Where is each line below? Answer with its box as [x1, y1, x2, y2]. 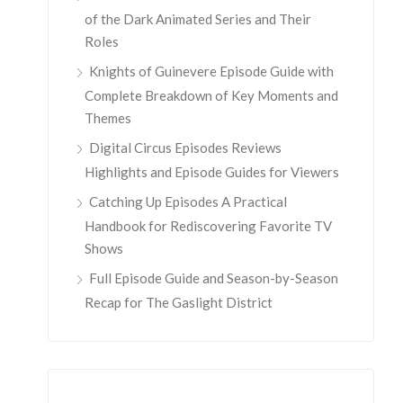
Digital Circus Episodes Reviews [89, 139, 282, 156]
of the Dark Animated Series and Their [85, 11, 311, 27]
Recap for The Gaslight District [85, 294, 273, 310]
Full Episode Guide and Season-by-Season [89, 270, 338, 286]
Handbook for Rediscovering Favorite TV [85, 218, 332, 234]
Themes [85, 110, 131, 126]
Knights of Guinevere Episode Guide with [89, 63, 334, 79]
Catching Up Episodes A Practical [89, 193, 287, 210]
